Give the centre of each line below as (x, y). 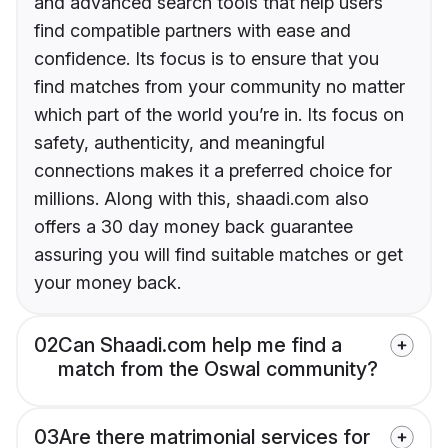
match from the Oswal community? (218, 369)
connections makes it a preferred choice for (213, 171)
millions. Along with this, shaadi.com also (201, 199)
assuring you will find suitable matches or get (218, 255)
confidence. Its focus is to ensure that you (206, 59)
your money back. (107, 283)
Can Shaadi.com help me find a (200, 345)
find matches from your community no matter (219, 87)
